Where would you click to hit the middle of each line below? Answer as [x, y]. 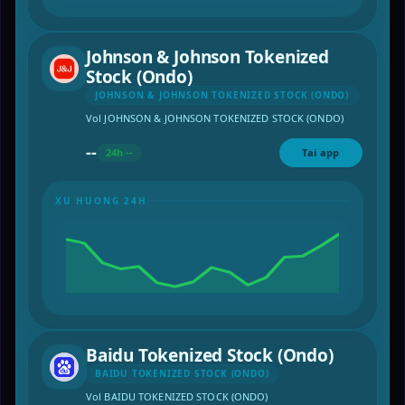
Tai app [321, 152]
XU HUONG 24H [101, 200]
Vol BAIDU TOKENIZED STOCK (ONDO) [177, 396]
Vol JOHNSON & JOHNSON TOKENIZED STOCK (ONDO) [215, 118]
